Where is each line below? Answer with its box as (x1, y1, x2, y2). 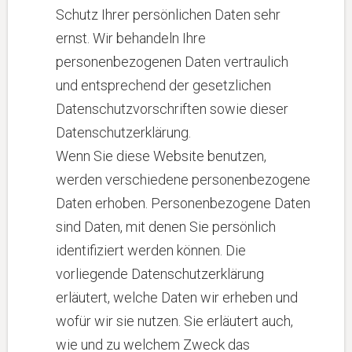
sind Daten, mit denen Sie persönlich (56, 218, 276, 235)
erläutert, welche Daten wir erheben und (56, 289, 298, 306)
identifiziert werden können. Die (56, 242, 246, 258)
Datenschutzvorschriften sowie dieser (56, 101, 288, 117)
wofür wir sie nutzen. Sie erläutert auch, (56, 313, 293, 329)
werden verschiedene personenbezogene (56, 171, 310, 188)
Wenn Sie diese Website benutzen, (56, 148, 266, 164)
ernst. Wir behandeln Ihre (56, 30, 206, 46)
